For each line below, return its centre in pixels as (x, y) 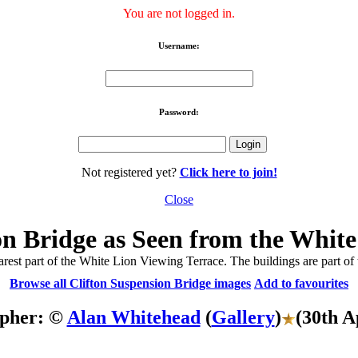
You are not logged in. (179, 13)
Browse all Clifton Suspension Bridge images (130, 283)
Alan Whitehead (133, 317)
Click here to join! (228, 173)
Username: (179, 45)
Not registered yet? (130, 173)
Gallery (243, 317)
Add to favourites (301, 283)
